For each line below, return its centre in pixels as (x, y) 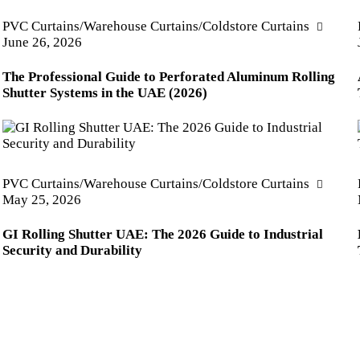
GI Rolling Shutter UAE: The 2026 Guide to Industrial (162, 234)
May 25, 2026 (41, 200)
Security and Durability (72, 250)
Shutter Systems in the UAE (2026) (104, 93)
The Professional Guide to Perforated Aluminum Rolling (168, 77)
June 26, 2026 (42, 43)
